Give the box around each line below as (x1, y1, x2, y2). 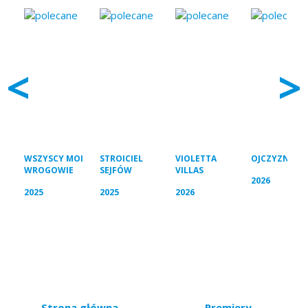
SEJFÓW (100, 164, 133, 176)
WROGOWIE (24, 164, 74, 176)
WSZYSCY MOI (24, 152, 84, 164)
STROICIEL (100, 152, 144, 164)
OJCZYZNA (251, 152, 296, 164)
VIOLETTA (175, 152, 217, 164)
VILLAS (175, 164, 204, 176)
